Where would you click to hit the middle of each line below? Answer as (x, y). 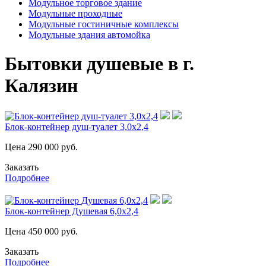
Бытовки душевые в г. (99, 64)
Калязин (41, 86)
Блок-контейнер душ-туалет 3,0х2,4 (77, 126)
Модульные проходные (75, 13)
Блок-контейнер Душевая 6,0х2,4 (72, 211)
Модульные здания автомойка (89, 35)
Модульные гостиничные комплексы (104, 24)
